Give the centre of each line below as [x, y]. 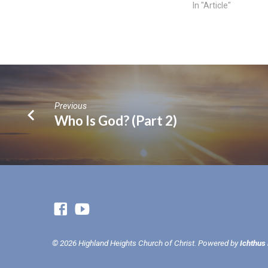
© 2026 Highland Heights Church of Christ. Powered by [146, 243]
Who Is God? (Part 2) [116, 120]
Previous [71, 106]
